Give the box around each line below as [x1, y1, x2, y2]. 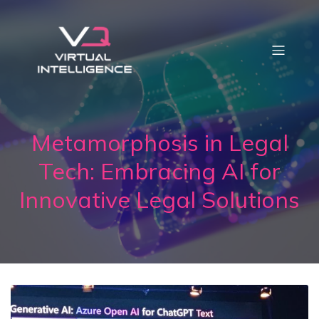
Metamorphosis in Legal [31, 128, 288, 157]
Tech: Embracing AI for [38, 157, 281, 185]
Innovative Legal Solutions [19, 185, 300, 214]
